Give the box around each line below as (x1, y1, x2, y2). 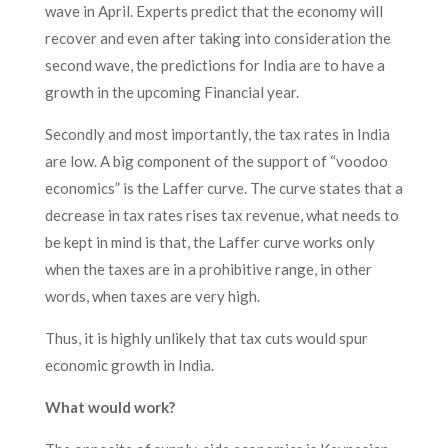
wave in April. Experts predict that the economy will (44, 2, 383, 20)
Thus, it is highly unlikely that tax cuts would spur (44, 329, 368, 347)
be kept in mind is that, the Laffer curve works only (44, 233, 375, 251)
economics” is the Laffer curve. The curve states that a (44, 179, 403, 197)
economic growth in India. (44, 356, 214, 374)
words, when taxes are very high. (44, 287, 263, 305)
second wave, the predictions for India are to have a (44, 56, 385, 74)
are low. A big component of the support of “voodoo (44, 152, 388, 170)
